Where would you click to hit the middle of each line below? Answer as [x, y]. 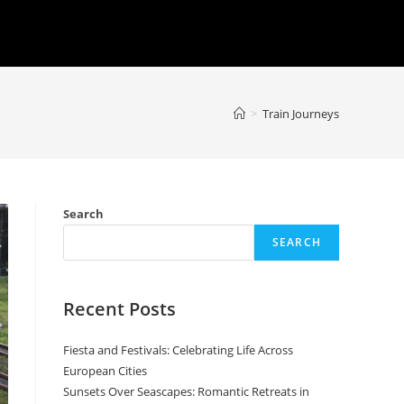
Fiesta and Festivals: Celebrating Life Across [178, 350]
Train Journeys [301, 113]
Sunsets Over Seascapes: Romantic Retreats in [186, 391]
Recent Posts [119, 309]
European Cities [105, 371]
